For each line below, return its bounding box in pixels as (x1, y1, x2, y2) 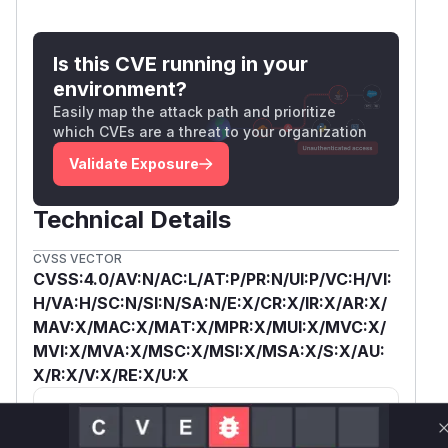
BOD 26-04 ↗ (89, 402, 166, 415)
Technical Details (33, 204, 231, 234)
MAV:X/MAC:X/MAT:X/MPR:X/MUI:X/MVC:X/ (33, 316, 386, 337)
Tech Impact (278, 430, 340, 446)
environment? (53, 76, 187, 101)
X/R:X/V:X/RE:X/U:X (33, 364, 189, 385)
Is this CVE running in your (53, 51, 308, 76)
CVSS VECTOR (33, 250, 122, 266)
